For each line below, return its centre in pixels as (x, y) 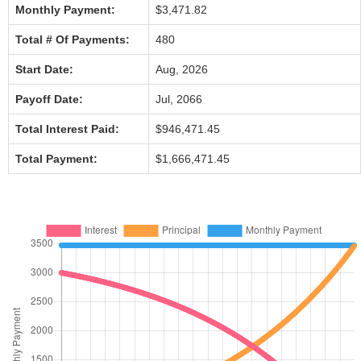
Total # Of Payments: (73, 39)
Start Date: (44, 69)
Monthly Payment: (65, 10)
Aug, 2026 (182, 69)
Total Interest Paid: (67, 129)
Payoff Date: (49, 99)
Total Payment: (56, 159)
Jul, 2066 (179, 99)
